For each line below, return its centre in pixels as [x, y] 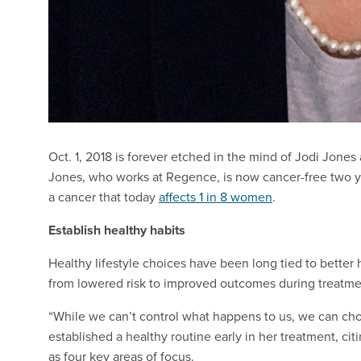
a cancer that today [104, 197]
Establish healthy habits [117, 230]
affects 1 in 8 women [216, 197]
